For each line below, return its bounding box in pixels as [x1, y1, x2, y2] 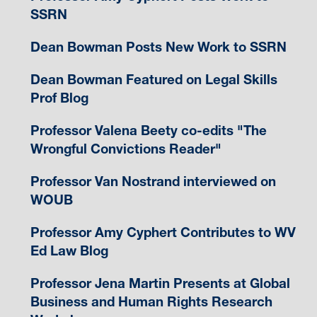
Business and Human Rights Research [30, 294, 272, 311]
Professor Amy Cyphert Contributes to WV [30, 224, 296, 241]
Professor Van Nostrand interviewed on [30, 173, 276, 190]
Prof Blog [30, 90, 88, 107]
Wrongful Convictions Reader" [30, 141, 221, 158]
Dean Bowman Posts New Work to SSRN [30, 39, 287, 56]
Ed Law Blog [30, 243, 108, 260]
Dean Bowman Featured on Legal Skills [30, 71, 277, 88]
